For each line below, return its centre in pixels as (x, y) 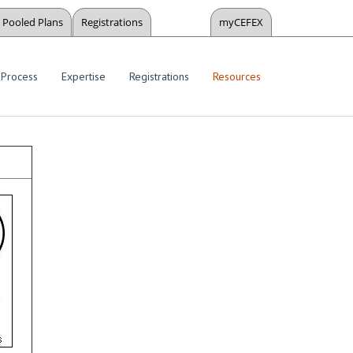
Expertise (84, 76)
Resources (237, 76)
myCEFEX (241, 22)
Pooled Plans (33, 22)
